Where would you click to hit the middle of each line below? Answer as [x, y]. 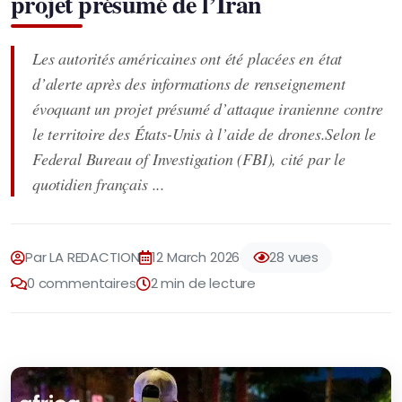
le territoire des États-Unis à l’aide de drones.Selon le [204, 134]
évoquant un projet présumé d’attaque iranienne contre [208, 109]
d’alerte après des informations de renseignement [189, 83]
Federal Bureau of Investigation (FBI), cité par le [189, 159]
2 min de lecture [203, 283]
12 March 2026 [196, 257]
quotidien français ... [99, 184]
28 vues [294, 257]
